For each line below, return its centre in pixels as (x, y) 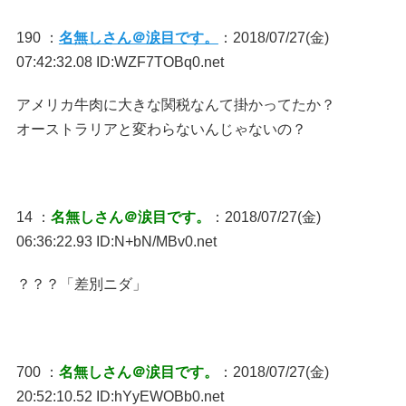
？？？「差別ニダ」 (81, 284)
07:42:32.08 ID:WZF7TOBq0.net (120, 62)
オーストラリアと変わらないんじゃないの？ (161, 129)
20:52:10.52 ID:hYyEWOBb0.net (120, 396)
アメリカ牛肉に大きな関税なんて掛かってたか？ (175, 105)
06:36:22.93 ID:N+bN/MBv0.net (116, 242)
